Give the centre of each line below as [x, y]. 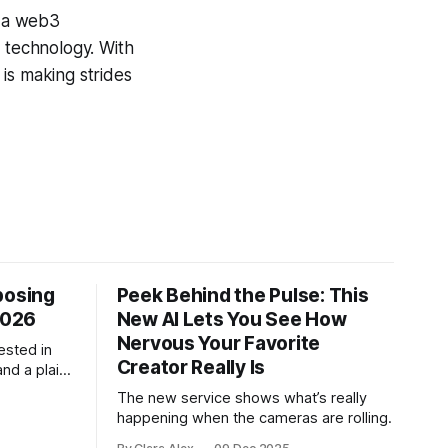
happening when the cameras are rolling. [254, 417]
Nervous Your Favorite [218, 343]
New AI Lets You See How [231, 319]
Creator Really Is [191, 367]
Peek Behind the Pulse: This [242, 295]
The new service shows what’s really [241, 397]
